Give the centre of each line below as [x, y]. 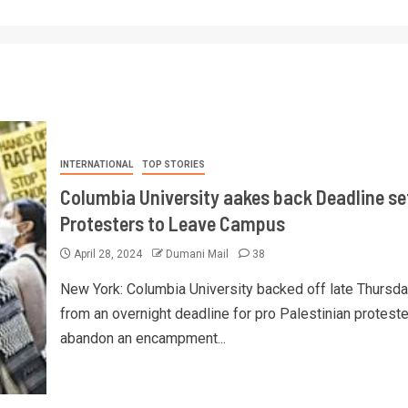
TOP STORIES [173, 164]
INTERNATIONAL [96, 164]
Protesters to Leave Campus [172, 223]
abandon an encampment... [143, 338]
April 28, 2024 [107, 254]
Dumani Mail [198, 254]
